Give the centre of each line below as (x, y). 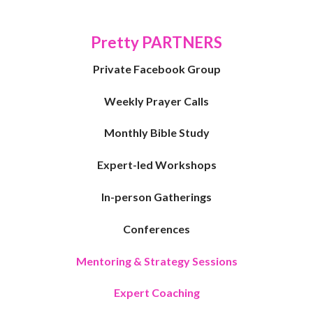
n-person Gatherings (158, 196)
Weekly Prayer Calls (156, 101)
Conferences (156, 228)
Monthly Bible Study (156, 133)
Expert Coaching (156, 293)
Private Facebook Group (156, 68)
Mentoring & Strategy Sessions (156, 261)
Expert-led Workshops (156, 165)
